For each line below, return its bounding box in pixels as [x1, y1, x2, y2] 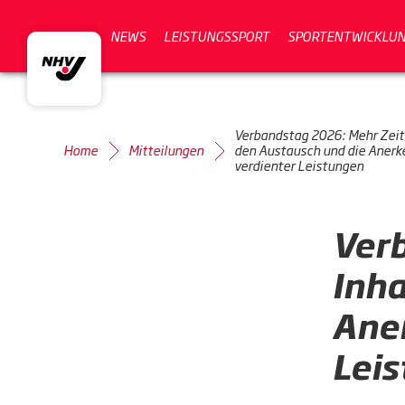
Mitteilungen [128, 140, 203, 159]
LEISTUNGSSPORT [164, 25, 269, 45]
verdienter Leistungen [234, 155, 363, 174]
